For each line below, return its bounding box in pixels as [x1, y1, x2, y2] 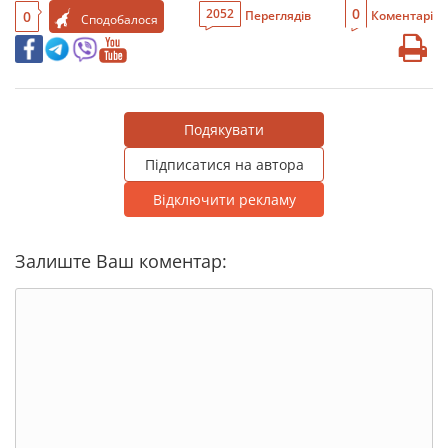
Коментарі [371, 7, 433, 25]
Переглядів [244, 7, 311, 25]
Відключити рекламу [152, 190, 296, 210]
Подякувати [184, 120, 264, 140]
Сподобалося [81, 10, 158, 28]
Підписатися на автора [144, 155, 304, 175]
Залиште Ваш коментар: [15, 249, 227, 274]
